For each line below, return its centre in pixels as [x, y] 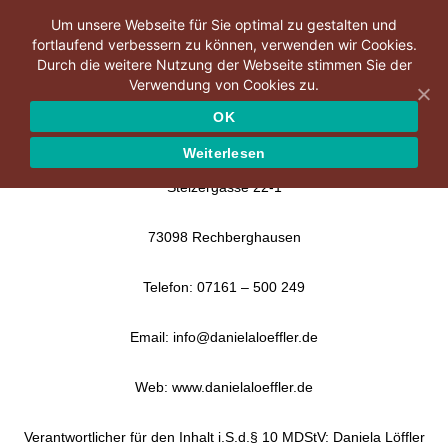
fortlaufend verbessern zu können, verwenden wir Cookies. [224, 44]
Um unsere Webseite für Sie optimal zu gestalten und [224, 24]
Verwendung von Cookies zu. [224, 84]
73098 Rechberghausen [224, 237]
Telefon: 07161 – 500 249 [224, 287]
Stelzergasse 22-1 [224, 187]
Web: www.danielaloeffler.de [224, 387]
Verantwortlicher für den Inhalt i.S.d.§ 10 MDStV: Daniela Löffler [224, 437]
